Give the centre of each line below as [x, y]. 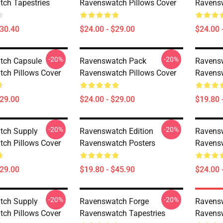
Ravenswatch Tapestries [122, 213]
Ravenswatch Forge [114, 201]
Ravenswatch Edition [116, 131]
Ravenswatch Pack [113, 61]
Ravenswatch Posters [117, 143]
